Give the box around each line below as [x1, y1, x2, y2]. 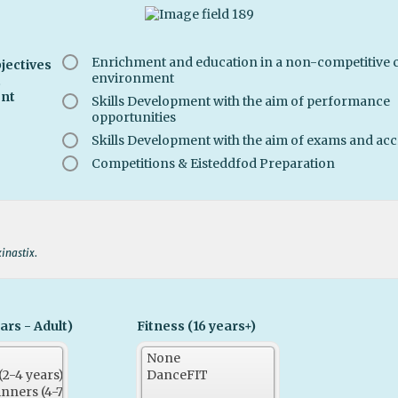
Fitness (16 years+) [137, 318, 256, 334]
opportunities [92, 109, 176, 125]
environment [92, 70, 174, 86]
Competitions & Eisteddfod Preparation [92, 155, 335, 171]
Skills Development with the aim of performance [92, 93, 390, 109]
